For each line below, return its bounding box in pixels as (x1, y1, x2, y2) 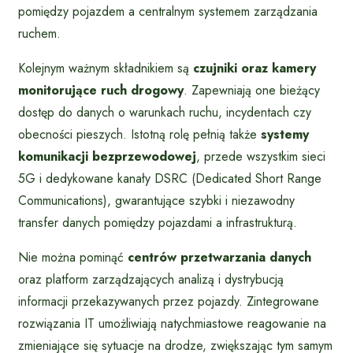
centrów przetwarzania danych (128, 247, 311, 266)
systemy (261, 124, 309, 143)
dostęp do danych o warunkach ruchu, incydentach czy (18, 102, 311, 121)
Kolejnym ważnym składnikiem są (18, 58, 193, 77)
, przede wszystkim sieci (196, 147, 325, 165)
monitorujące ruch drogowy (18, 80, 184, 99)
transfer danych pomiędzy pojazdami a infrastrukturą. (18, 213, 297, 232)
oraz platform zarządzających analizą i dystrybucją (18, 269, 284, 288)
